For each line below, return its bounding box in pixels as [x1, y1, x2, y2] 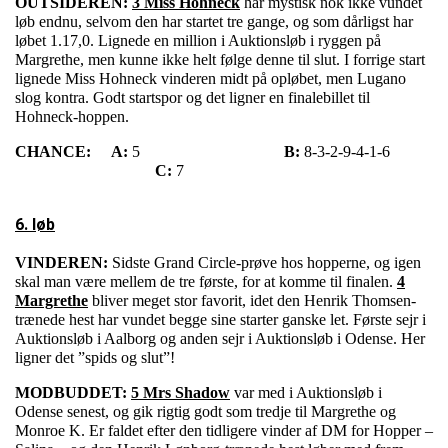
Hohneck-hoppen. [15, 108, 129, 126]
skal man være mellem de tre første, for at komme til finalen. [15, 273, 397, 291]
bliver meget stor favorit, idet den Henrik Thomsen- [88, 292, 416, 310]
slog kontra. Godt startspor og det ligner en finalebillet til [15, 89, 370, 107]
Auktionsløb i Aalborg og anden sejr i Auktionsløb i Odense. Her [15, 330, 425, 348]
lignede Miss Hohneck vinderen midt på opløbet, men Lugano [15, 70, 406, 88]
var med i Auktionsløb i [230, 384, 382, 402]
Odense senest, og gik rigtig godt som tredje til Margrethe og [15, 403, 396, 421]
